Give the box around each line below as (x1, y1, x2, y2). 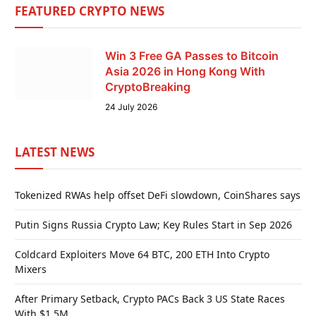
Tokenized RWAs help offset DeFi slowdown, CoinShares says (15, 188, 300, 202)
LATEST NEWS (15, 143, 95, 160)
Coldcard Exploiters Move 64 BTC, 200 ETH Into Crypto (15, 247, 269, 261)
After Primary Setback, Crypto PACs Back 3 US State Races (15, 291, 285, 305)
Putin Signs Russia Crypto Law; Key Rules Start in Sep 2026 (15, 217, 292, 231)
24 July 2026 (105, 101, 157, 112)
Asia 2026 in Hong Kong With (105, 63, 265, 78)
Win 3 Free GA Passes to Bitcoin (105, 48, 279, 63)
